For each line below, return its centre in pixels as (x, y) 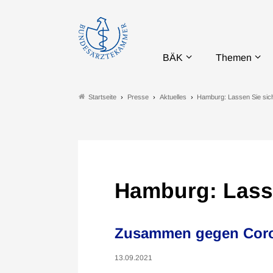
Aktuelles (173, 97)
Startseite (102, 97)
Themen (234, 58)
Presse (138, 97)
